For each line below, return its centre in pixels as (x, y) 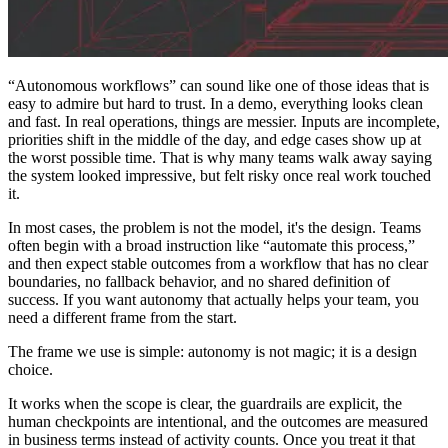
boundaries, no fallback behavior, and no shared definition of (199, 281)
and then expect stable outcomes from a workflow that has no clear (218, 263)
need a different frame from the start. (122, 317)
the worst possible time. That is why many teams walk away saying (220, 157)
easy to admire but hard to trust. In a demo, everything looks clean (215, 103)
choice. (30, 369)
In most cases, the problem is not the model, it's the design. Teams (214, 227)
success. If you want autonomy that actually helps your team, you (213, 299)
